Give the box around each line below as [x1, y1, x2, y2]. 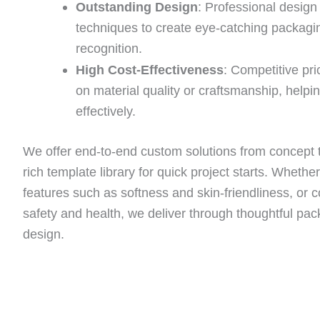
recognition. [76, 41, 142, 56]
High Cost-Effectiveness [76, 62, 224, 77]
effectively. [76, 104, 136, 119]
